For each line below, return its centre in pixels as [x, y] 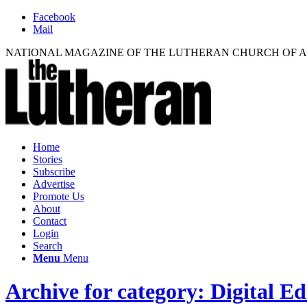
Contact [50, 221]
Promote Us [59, 196]
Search [48, 246]
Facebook [54, 17]
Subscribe [54, 172]
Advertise [54, 184]
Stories [48, 159]
